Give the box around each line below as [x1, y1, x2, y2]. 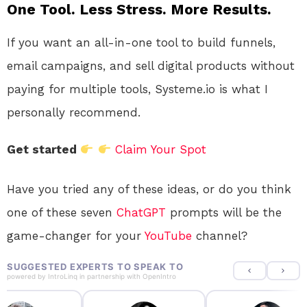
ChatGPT [116, 205, 166, 219]
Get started [7, 142, 80, 156]
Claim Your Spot [114, 142, 206, 156]
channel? [192, 228, 247, 243]
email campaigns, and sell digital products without [7, 58, 295, 73]
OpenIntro [143, 271, 176, 280]
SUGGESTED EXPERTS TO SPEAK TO [7, 260, 184, 272]
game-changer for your [7, 228, 145, 243]
